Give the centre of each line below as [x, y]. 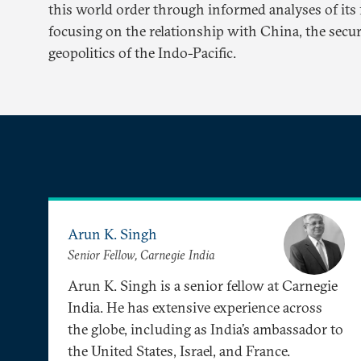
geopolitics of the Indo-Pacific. [144, 53]
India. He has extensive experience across [195, 307]
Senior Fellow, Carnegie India [141, 255]
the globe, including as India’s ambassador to [205, 329]
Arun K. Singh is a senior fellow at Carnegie [203, 285]
